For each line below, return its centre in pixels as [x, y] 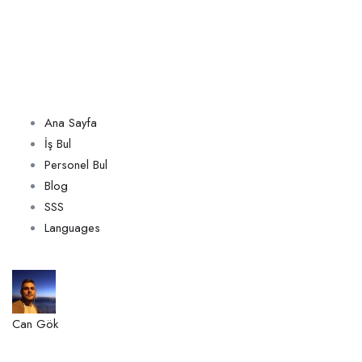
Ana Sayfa [71, 122]
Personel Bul [76, 164]
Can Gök [35, 324]
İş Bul [58, 143]
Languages [72, 227]
